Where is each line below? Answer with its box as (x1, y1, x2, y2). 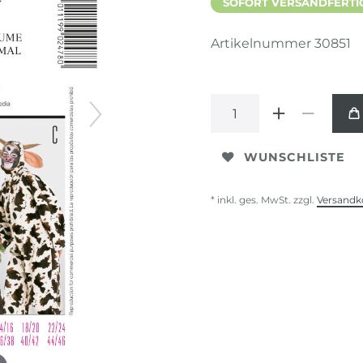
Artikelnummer (211, 36, 314, 51)
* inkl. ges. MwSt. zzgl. (211, 194, 317, 206)
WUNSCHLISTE (244, 149, 345, 164)
